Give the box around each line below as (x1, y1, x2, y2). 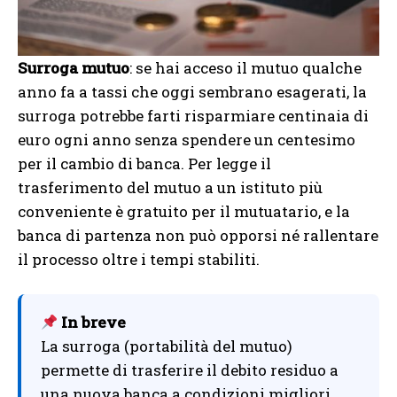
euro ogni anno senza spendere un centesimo (18, 129, 355, 151)
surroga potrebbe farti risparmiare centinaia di (18, 105, 369, 127)
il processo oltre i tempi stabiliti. (18, 249, 260, 270)
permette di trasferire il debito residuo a (41, 360, 339, 381)
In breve (58, 312, 127, 333)
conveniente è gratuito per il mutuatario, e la (18, 201, 350, 222)
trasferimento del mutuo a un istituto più (18, 177, 323, 198)
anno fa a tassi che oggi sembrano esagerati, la (18, 82, 367, 103)
